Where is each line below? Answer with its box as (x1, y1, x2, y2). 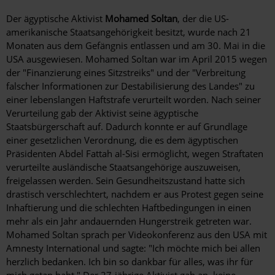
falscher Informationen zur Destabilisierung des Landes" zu (6, 80, 255, 93)
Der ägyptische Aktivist (6, 12, 105, 25)
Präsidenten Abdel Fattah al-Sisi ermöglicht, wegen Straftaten (6, 147, 263, 160)
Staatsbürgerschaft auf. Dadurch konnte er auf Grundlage (6, 120, 247, 133)
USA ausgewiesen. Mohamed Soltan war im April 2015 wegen (6, 53, 267, 66)
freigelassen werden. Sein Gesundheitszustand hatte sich (6, 174, 245, 187)
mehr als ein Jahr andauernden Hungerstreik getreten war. (6, 215, 252, 228)
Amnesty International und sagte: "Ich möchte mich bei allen (6, 242, 260, 255)
